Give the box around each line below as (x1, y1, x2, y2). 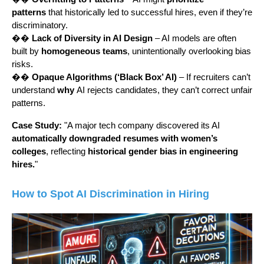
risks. (12, 60, 33, 70)
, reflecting (46, 147, 88, 157)
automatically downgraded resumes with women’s (12, 134, 217, 144)
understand (12, 85, 57, 95)
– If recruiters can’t (177, 72, 250, 82)
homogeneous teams (41, 47, 127, 57)
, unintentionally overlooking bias (127, 47, 251, 57)
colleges (12, 147, 46, 157)
